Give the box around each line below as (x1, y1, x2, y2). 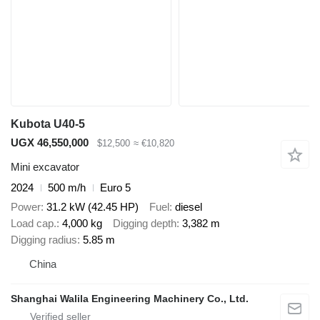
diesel (175, 200, 202, 213)
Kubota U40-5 (11, 117, 85, 130)
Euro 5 (100, 181, 131, 194)
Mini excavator (11, 161, 79, 174)
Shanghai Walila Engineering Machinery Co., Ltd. (11, 292, 249, 304)
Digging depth (113, 216, 176, 229)
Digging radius (11, 233, 77, 246)
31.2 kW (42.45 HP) (46, 200, 139, 213)
